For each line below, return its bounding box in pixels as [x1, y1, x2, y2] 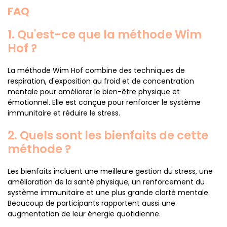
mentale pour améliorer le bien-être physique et [8, 87, 180, 97]
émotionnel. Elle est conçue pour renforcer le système [8, 97, 201, 107]
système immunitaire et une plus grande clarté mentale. [8, 187, 210, 198]
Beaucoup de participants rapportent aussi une [8, 198, 175, 208]
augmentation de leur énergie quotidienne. [8, 209, 161, 219]
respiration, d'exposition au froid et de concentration [8, 76, 194, 86]
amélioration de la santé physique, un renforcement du [8, 177, 205, 187]
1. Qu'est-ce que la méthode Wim [8, 26, 202, 43]
